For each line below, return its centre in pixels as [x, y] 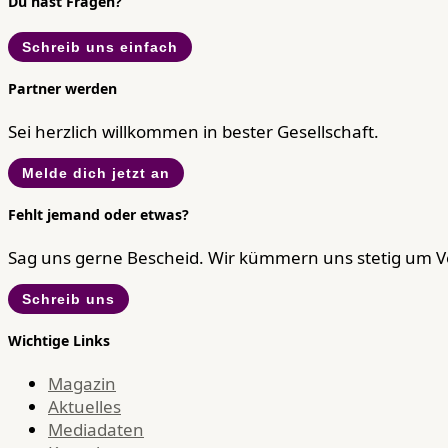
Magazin [82, 384]
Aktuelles [84, 407]
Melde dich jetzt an [96, 173]
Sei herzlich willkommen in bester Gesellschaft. [193, 132]
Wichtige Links [59, 340]
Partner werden [62, 88]
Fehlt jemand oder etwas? [98, 214]
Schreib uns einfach [100, 46]
